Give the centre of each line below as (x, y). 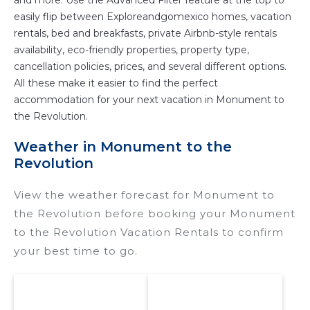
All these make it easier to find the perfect (116, 83)
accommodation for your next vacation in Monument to (149, 100)
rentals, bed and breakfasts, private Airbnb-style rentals (145, 34)
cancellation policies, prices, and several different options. (150, 67)
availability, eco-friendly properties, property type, (131, 50)
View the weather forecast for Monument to (144, 195)
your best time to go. (76, 251)
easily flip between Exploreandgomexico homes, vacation (153, 17)
